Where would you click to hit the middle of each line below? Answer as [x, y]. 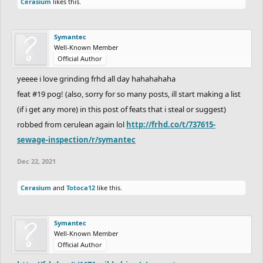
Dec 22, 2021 [36, 161]
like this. [109, 187]
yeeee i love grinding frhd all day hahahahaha [96, 78]
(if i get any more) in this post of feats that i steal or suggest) [122, 109]
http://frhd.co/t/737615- [171, 124]
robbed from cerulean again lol [72, 124]
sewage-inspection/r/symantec [76, 139]
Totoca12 [81, 187]
